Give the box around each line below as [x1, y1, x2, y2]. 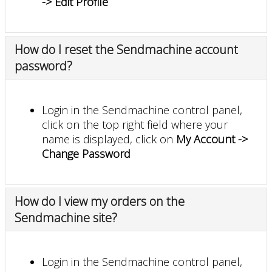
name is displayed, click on [42, 131, 176, 146]
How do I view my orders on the [15, 192, 185, 209]
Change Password [42, 146, 131, 161]
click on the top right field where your [42, 117, 228, 132]
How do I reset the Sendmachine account [15, 41, 238, 58]
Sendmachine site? [15, 209, 117, 226]
